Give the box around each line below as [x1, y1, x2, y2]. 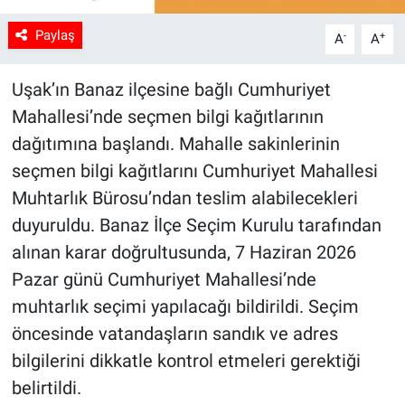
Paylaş [34, 27, 75, 44]
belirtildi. [11, 377, 81, 400]
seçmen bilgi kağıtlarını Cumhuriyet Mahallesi [11, 160, 378, 183]
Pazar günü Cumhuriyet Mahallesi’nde [11, 268, 316, 291]
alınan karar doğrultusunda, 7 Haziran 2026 [11, 241, 356, 264]
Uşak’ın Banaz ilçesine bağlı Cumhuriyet [11, 79, 331, 101]
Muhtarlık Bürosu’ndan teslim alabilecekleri [11, 187, 358, 210]
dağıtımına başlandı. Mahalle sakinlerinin [11, 133, 340, 155]
